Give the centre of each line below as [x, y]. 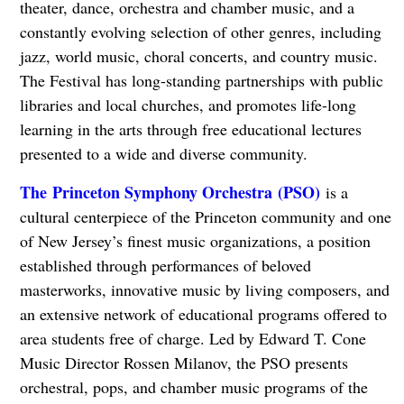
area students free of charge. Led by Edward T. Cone [193, 338]
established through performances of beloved [165, 265]
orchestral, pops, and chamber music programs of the [193, 387]
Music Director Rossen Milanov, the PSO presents [184, 363]
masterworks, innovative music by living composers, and [204, 289]
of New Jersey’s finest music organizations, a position [195, 241]
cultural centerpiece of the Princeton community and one [205, 216]
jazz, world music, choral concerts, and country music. [198, 56]
